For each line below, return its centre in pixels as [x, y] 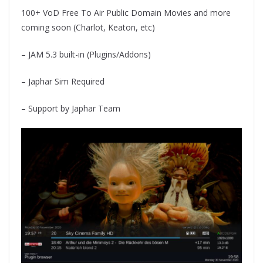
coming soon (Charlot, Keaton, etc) [88, 27]
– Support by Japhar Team [71, 108]
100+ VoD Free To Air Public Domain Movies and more [126, 12]
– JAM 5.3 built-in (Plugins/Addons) [86, 54]
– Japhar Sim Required [63, 81]
